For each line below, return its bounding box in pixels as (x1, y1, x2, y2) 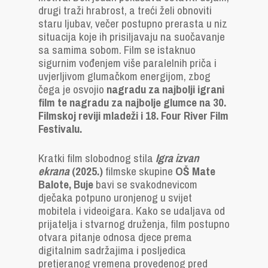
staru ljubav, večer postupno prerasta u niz (38, 16, 227, 31)
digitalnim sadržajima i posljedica (38, 242, 186, 258)
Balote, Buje (38, 176, 93, 192)
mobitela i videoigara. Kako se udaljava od (38, 203, 225, 218)
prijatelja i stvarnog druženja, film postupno (38, 216, 230, 232)
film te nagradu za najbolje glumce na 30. (38, 95, 226, 110)
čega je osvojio (38, 81, 104, 97)
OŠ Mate (175, 163, 215, 179)
